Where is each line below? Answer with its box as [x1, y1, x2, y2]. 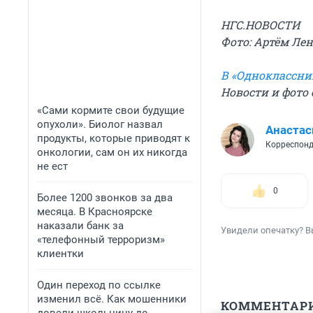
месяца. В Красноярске [37, 205, 152, 218]
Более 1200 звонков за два [37, 191, 173, 204]
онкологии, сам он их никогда [37, 146, 187, 159]
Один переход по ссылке [37, 279, 161, 291]
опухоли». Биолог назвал [37, 118, 163, 131]
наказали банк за [37, 219, 124, 232]
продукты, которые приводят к [37, 132, 190, 145]
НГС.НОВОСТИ [221, 17, 300, 33]
